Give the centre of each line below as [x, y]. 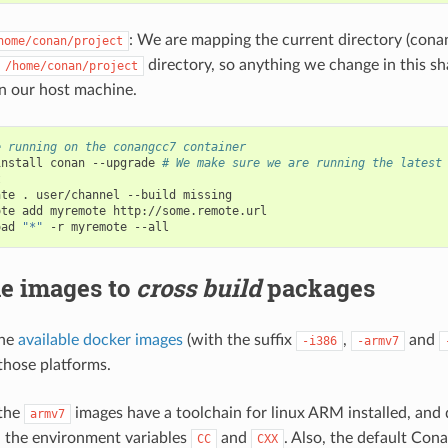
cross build [198, 287]
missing [207, 194]
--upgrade [123, 162]
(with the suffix [239, 339]
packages [317, 287]
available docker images [100, 339]
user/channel [77, 194]
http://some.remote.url [189, 210]
